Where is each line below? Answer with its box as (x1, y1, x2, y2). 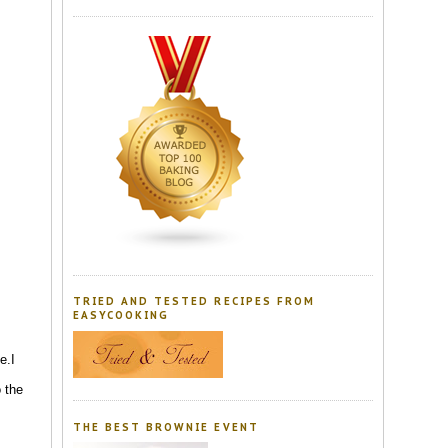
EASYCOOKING (73, 309, 170, 323)
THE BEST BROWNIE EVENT (73, 420, 259, 434)
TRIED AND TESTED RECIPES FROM (73, 295, 315, 309)
